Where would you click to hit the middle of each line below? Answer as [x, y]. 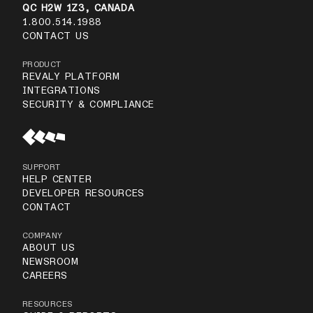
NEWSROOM [51, 262]
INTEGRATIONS [61, 91]
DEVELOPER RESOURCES [83, 194]
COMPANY [43, 236]
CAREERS [45, 276]
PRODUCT [42, 65]
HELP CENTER [57, 180]
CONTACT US [56, 37]
